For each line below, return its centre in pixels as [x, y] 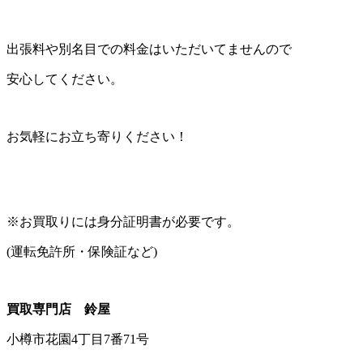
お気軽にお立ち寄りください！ [97, 136]
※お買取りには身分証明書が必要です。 [123, 221]
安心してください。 [65, 79]
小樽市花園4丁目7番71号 [78, 339]
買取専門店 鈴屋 [58, 309]
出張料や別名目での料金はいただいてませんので [149, 49]
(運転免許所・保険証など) [82, 251]
